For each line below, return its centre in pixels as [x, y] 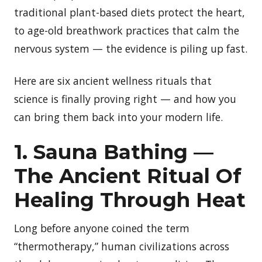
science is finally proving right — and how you [125, 99]
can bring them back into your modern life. [118, 117]
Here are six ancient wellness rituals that [113, 80]
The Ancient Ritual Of [128, 176]
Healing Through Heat [130, 200]
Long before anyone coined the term [102, 228]
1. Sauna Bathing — [114, 152]
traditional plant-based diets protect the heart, [130, 12]
